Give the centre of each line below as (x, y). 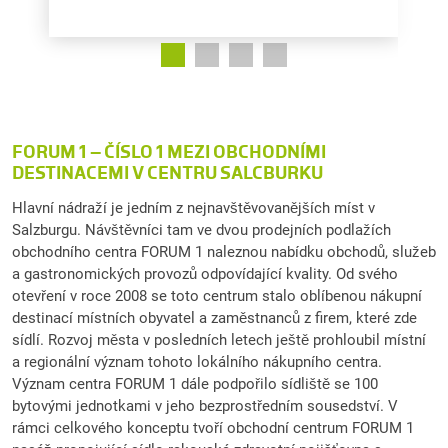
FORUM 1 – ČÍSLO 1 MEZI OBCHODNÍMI (169, 152)
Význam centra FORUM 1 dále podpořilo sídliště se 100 (195, 383)
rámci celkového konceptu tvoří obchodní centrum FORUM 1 (213, 427)
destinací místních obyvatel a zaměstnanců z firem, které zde (214, 317)
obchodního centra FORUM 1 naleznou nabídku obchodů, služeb (224, 251)
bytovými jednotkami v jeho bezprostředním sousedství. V (205, 405)
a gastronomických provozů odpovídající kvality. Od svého (205, 273)
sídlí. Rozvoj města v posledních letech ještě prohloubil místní (219, 339)
